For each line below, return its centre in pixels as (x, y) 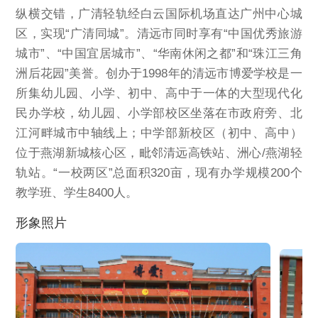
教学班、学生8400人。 (77, 192)
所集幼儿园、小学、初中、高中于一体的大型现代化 (159, 93)
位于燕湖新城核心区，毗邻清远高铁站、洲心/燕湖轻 (159, 153)
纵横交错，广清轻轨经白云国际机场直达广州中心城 (159, 13)
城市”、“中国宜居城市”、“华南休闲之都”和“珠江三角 (159, 53)
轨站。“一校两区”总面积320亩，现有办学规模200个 (159, 172)
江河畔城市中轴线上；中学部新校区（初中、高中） (159, 133)
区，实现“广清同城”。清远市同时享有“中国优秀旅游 (159, 33)
